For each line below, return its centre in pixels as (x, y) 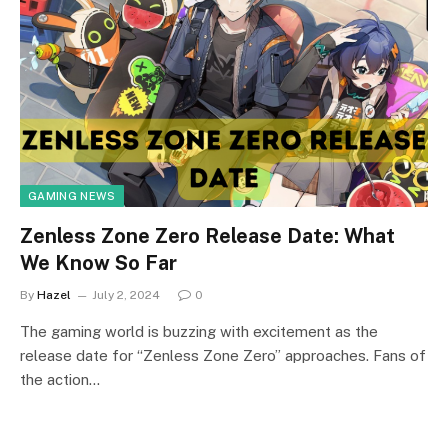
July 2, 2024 (126, 294)
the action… (60, 379)
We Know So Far (98, 262)
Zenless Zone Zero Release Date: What (207, 235)
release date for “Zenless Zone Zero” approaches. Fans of (223, 355)
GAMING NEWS (72, 195)
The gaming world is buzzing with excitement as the (199, 331)
